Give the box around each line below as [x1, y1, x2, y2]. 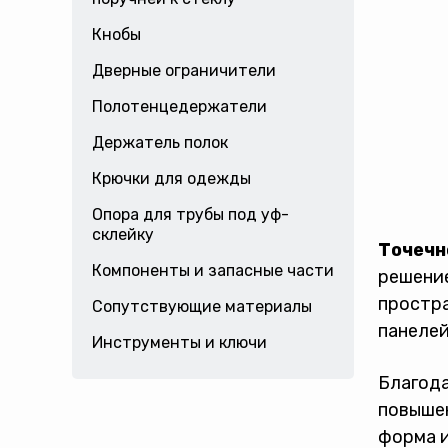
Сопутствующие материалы [92, 297, 312, 316]
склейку [92, 225, 154, 244]
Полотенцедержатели [92, 97, 267, 116]
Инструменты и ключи [92, 333, 267, 352]
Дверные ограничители [92, 61, 276, 80]
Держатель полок [92, 133, 228, 152]
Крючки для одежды [92, 169, 251, 188]
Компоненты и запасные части [92, 261, 334, 280]
